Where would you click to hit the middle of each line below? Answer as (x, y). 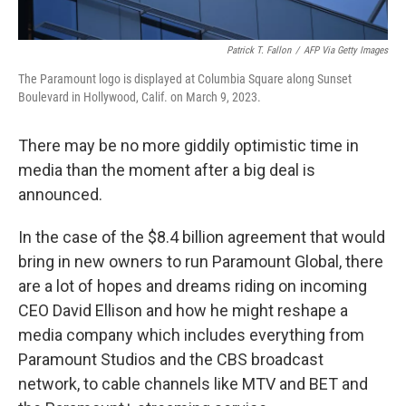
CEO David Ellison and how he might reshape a (183, 310)
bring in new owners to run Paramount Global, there (201, 261)
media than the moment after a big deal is (167, 169)
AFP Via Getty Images (346, 50)
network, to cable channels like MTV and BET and (193, 383)
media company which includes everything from (191, 334)
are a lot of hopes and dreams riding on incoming (193, 285)
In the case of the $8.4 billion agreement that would (202, 237)
